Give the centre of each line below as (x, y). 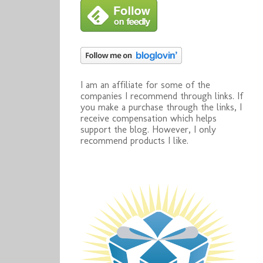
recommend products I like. (134, 141)
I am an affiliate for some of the (145, 85)
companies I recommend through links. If (162, 96)
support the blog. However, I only (148, 129)
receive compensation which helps (149, 118)
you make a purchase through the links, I (161, 107)
